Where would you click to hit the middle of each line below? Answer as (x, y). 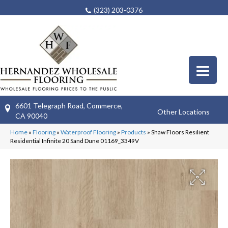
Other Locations (184, 112)
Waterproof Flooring (88, 132)
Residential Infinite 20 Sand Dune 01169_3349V (75, 140)
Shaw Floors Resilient (180, 132)
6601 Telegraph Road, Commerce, (69, 105)
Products (134, 132)
